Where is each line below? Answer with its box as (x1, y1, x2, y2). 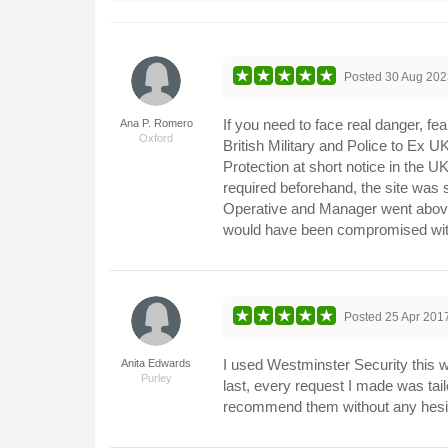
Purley (140, 371, 172, 384)
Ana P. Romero (119, 116, 193, 129)
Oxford (139, 131, 174, 144)
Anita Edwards (121, 356, 192, 369)
